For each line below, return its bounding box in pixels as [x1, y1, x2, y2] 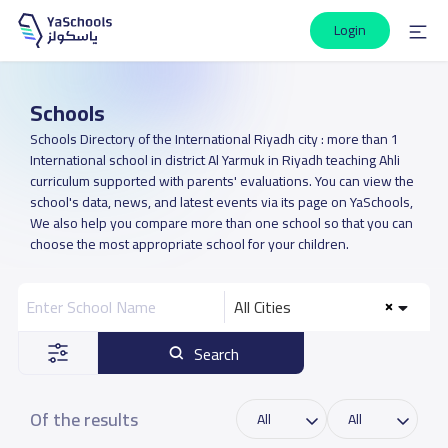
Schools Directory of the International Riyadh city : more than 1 [29, 126, 399, 152]
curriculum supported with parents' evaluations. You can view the [29, 168, 414, 194]
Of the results [29, 402, 138, 436]
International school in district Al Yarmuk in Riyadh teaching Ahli [29, 147, 400, 173]
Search [194, 339, 240, 369]
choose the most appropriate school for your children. [29, 231, 349, 257]
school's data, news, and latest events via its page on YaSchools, [29, 189, 413, 215]
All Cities [234, 292, 291, 322]
